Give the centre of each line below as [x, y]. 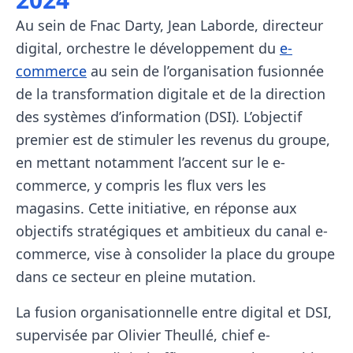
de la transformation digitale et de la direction [171, 93]
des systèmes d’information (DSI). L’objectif [159, 116]
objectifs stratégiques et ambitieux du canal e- [172, 230]
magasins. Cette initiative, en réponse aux [156, 208]
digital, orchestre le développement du [148, 48]
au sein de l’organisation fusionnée [205, 71]
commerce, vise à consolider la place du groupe [175, 253]
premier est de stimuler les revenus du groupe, [173, 139]
